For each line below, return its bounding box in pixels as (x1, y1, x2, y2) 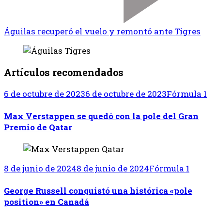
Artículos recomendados (4, 66, 124, 79)
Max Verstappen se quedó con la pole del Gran (4, 110, 199, 122)
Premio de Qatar (4, 121, 72, 133)
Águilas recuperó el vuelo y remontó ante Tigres (4, 26, 201, 37)
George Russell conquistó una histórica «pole (4, 185, 192, 196)
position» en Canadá (4, 196, 89, 207)
